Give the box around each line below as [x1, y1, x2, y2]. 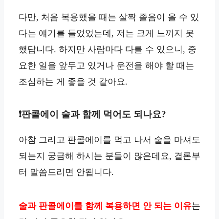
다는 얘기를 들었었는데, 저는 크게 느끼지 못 [19, 28, 194, 39]
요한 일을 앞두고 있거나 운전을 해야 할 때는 [19, 61, 194, 71]
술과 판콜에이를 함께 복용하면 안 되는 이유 [19, 200, 192, 211]
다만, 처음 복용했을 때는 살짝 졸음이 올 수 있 [19, 12, 199, 22]
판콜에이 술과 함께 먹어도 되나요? [22, 109, 166, 119]
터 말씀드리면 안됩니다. [19, 167, 114, 177]
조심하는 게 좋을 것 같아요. [19, 77, 128, 87]
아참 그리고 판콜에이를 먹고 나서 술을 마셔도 [19, 135, 200, 145]
